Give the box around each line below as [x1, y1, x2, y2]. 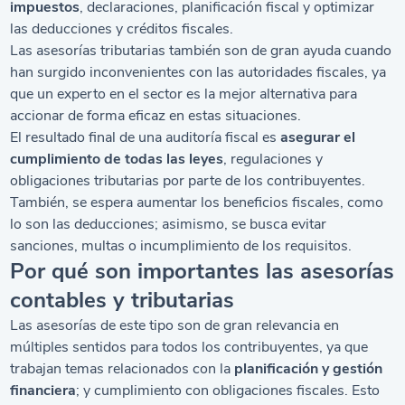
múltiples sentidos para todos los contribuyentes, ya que [10, 337, 369, 357]
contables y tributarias [10, 286, 235, 315]
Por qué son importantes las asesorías [10, 257, 395, 286]
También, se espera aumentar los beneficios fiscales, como [10, 193, 384, 212]
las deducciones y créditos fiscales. [10, 19, 234, 39]
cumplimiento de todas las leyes [10, 149, 224, 169]
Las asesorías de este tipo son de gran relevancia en [10, 316, 340, 335]
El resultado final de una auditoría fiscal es [10, 127, 281, 147]
